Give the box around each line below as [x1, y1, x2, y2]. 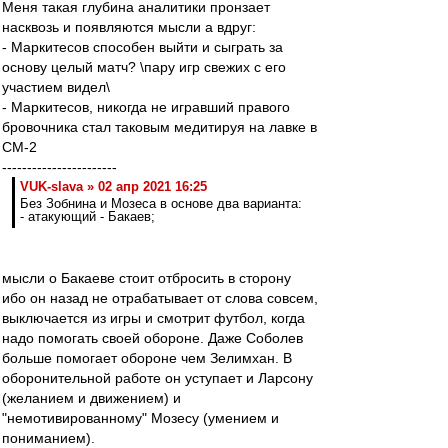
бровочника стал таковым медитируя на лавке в [2, 119, 317, 135]
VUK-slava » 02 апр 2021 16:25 [20, 179, 207, 194]
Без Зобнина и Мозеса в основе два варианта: [20, 196, 302, 211]
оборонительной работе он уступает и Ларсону [2, 370, 313, 386]
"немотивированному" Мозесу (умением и [2, 410, 279, 426]
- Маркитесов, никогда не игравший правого [2, 99, 290, 115]
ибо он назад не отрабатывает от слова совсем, [2, 290, 318, 306]
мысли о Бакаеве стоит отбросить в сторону [2, 270, 291, 286]
